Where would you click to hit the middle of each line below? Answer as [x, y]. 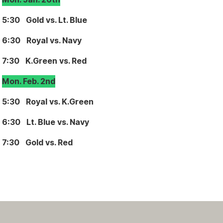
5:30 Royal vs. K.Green [48, 102]
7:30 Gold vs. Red [38, 142]
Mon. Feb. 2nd [29, 81]
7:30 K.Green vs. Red [45, 61]
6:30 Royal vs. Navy [42, 40]
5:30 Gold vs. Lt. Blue [45, 20]
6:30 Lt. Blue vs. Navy [46, 122]
